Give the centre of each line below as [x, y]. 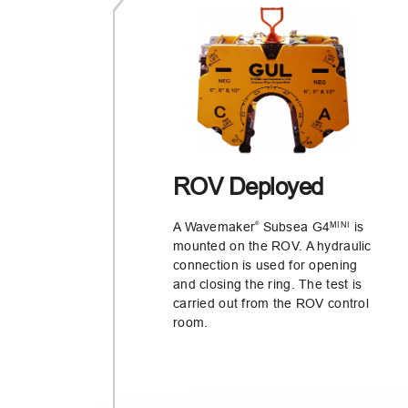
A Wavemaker [214, 226]
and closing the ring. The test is [268, 284]
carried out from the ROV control [271, 303]
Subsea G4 [295, 226]
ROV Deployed [248, 186]
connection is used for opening [265, 265]
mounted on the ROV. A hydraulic [272, 245]
